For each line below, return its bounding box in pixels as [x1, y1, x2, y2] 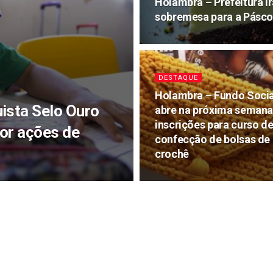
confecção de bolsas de [155, 133, 271, 146]
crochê [155, 147, 189, 160]
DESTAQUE [158, 74, 198, 82]
